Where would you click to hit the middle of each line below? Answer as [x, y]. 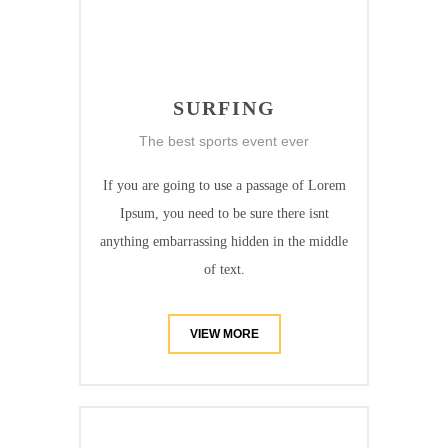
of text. [224, 270]
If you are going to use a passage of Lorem [224, 186]
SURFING [224, 108]
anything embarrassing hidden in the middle [224, 242]
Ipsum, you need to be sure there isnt [224, 214]
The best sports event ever [224, 141]
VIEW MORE [224, 334]
